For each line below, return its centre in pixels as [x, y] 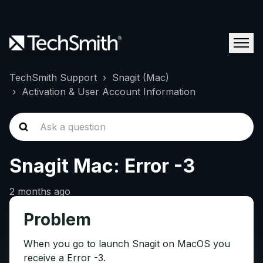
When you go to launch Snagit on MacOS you [127, 244]
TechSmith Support [53, 77]
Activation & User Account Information [109, 92]
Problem [57, 220]
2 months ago [40, 191]
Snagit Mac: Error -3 [102, 166]
